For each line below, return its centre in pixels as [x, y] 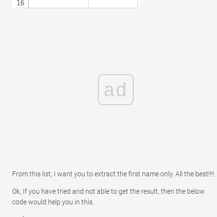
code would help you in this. [53, 202]
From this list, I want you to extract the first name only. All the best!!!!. [114, 174]
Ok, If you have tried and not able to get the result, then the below [108, 191]
